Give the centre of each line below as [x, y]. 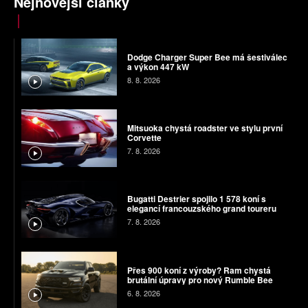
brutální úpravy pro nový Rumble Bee [200, 279]
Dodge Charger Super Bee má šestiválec [207, 57]
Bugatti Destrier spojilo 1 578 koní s [196, 199]
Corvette [144, 137]
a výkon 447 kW [158, 66]
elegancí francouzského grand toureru [201, 209]
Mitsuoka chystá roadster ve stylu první [205, 128]
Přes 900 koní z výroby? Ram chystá [199, 270]
